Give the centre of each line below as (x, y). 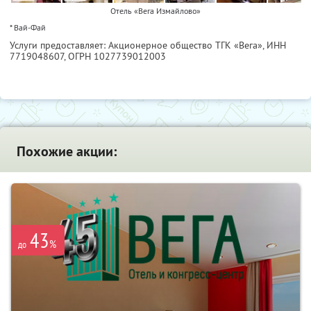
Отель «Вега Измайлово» (155, 10)
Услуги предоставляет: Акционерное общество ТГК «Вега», (138, 45)
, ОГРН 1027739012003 (115, 56)
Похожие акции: (67, 151)
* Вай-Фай (28, 27)
